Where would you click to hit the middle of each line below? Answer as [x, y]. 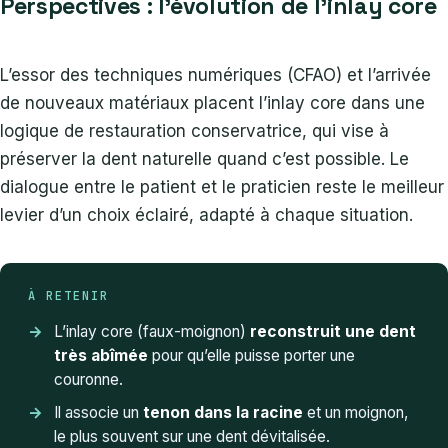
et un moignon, [355, 412]
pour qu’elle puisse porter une [251, 355]
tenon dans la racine [223, 412]
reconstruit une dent [333, 331]
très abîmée [101, 355]
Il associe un [98, 412]
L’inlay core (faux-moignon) [152, 331]
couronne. [88, 379]
